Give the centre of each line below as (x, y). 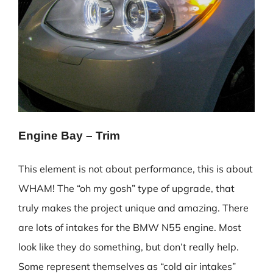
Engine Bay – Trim (69, 136)
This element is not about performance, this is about (136, 169)
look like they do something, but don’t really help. (129, 247)
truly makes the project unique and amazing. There (133, 208)
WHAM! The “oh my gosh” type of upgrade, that (126, 188)
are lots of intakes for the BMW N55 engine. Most (130, 227)
